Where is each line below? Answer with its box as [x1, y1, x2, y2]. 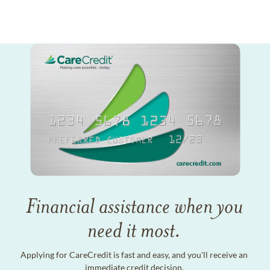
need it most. [87, 216, 181, 244]
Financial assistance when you [25, 192, 243, 220]
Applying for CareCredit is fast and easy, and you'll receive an [20, 250, 248, 260]
